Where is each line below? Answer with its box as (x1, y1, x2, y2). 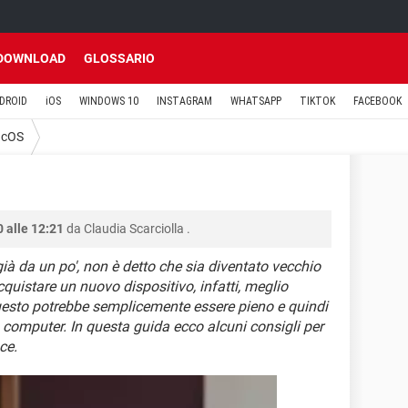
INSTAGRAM (157, 95, 212, 107)
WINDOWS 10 (79, 95, 138, 107)
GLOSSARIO (84, 51, 155, 66)
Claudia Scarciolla (84, 221, 184, 236)
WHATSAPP (230, 95, 281, 107)
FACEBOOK (353, 95, 402, 107)
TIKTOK (300, 95, 335, 107)
